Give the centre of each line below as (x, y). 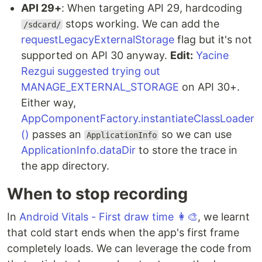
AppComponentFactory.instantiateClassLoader (138, 119)
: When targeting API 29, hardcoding (152, 8)
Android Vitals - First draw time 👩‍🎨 (108, 217)
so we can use (195, 135)
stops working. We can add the (141, 24)
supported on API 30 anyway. (96, 56)
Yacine (212, 56)
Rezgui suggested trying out (91, 71)
